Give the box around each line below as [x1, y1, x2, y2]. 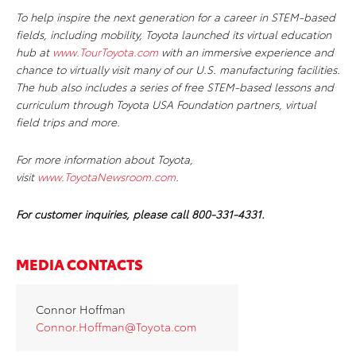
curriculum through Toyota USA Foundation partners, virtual [16, 96, 316, 113]
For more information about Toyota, [16, 151, 193, 168]
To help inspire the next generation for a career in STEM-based [16, 9, 335, 25]
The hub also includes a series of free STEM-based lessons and [16, 79, 334, 95]
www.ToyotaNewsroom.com [37, 168, 176, 185]
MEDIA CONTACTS [16, 253, 143, 274]
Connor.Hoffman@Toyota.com [36, 319, 196, 335]
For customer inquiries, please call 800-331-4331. [16, 206, 265, 222]
